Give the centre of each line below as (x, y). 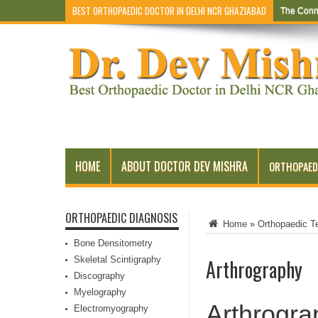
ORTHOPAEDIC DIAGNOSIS (121, 218)
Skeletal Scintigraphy (117, 259)
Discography (99, 276)
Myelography (100, 292)
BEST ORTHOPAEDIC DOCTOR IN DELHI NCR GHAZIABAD (169, 11)
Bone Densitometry (113, 243)
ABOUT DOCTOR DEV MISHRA (185, 166)
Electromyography (111, 308)
